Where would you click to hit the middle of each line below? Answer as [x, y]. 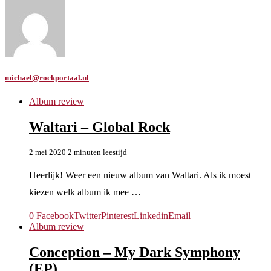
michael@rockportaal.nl [47, 78]
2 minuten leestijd [97, 152]
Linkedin [151, 216]
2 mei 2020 [47, 152]
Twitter [87, 216]
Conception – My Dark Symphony [135, 252]
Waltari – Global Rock [100, 127]
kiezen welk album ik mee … [85, 192]
